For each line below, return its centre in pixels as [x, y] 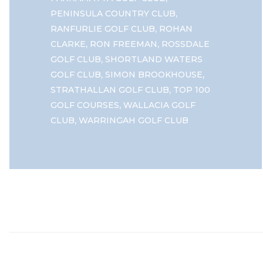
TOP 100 [192, 90]
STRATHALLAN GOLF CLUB [110, 90]
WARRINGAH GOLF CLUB [134, 121]
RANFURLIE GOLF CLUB [103, 29]
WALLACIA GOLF [159, 105]
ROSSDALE [186, 44]
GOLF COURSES [85, 105]
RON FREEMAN [124, 44]
